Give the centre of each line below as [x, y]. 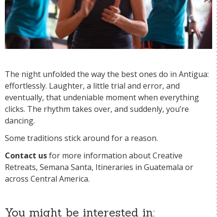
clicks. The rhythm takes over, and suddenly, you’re [97, 109]
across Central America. [47, 179]
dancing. [20, 121]
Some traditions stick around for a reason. [81, 138]
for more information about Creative [116, 156]
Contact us [26, 156]
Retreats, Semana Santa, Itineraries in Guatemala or [99, 167]
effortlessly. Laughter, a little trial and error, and [92, 86]
